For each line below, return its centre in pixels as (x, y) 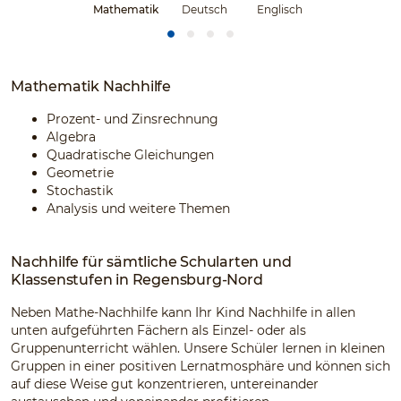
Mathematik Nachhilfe (91, 86)
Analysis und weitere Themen (138, 208)
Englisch (280, 9)
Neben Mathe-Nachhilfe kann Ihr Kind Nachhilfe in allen (183, 312)
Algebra (71, 137)
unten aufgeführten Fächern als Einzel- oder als (158, 330)
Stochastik (80, 190)
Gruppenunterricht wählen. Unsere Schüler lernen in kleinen (198, 348)
